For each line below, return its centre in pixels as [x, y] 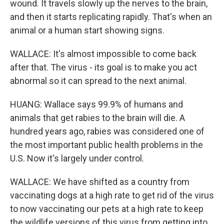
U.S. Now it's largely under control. [77, 158]
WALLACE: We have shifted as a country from [100, 182]
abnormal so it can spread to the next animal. [98, 81]
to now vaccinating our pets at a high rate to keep [107, 209]
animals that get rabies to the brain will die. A [97, 118]
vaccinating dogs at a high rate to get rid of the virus [112, 195]
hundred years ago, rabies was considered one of [107, 131]
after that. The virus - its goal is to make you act [103, 67]
